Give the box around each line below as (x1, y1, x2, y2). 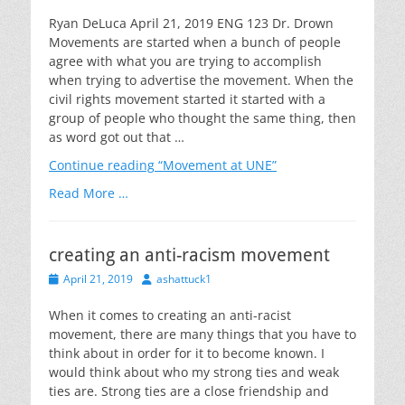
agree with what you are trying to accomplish (49, 52, 322, 70)
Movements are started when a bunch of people (49, 33, 341, 51)
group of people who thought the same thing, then (49, 109, 356, 127)
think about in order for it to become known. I (49, 344, 325, 362)
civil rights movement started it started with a (49, 90, 325, 108)
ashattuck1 (156, 271, 212, 287)
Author (141, 270, 175, 286)
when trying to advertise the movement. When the (49, 71, 353, 89)
